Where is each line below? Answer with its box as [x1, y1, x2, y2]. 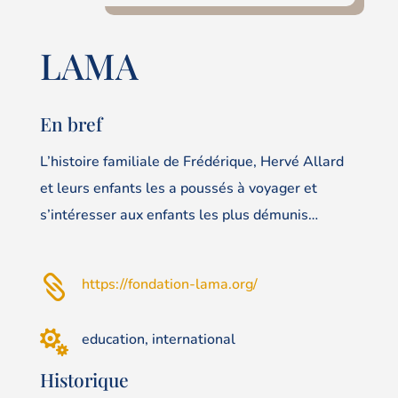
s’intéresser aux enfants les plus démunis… [39, 205, 318, 226]
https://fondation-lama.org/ [81, 274, 258, 294]
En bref [39, 111, 102, 137]
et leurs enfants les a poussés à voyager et [39, 179, 317, 199]
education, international [81, 329, 235, 349]
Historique [39, 366, 129, 392]
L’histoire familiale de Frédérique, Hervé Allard [39, 152, 344, 172]
